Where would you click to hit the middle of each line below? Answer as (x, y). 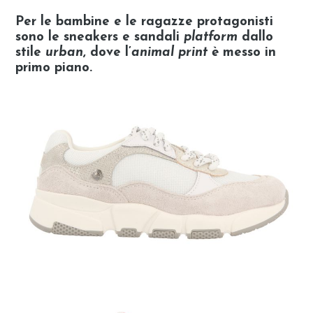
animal (153, 53)
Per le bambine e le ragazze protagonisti (145, 22)
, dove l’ (108, 53)
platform (211, 38)
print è (197, 53)
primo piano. (54, 68)
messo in (248, 53)
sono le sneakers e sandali (100, 38)
